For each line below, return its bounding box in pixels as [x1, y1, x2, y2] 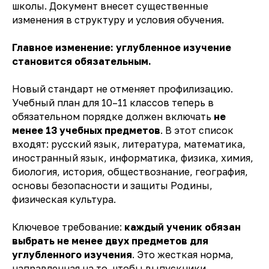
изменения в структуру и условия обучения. [12, 14, 224, 26]
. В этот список [160, 124, 234, 137]
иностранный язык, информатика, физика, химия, [12, 152, 253, 165]
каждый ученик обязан [124, 221, 241, 234]
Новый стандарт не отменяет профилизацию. [12, 83, 233, 95]
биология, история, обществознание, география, [12, 166, 248, 178]
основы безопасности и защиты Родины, [12, 180, 213, 192]
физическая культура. [12, 193, 116, 206]
